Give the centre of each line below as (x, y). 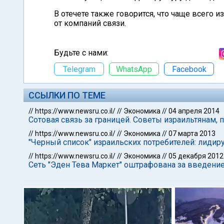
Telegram (79, 69)
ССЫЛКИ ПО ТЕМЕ (67, 95)
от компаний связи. (90, 23)
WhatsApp (134, 69)
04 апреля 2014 (194, 111)
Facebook (189, 69)
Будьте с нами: (81, 53)
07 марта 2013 (192, 133)
